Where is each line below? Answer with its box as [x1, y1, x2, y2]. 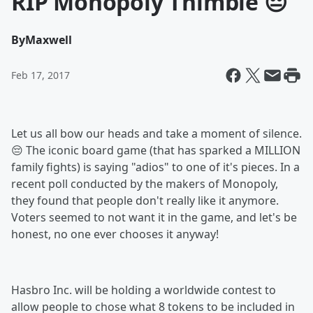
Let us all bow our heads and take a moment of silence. [11, 126, 302, 141]
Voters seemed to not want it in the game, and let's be [11, 210, 297, 225]
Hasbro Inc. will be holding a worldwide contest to [11, 282, 276, 298]
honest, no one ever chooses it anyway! [11, 226, 219, 242]
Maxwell [25, 32, 72, 48]
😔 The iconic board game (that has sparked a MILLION [11, 143, 300, 158]
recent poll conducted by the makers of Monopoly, [11, 176, 278, 191]
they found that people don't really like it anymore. [11, 193, 279, 208]
